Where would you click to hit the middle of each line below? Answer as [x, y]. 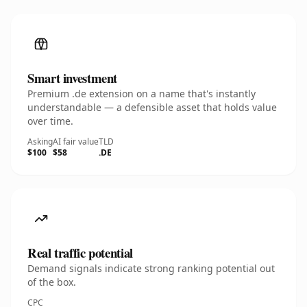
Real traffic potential [80, 253]
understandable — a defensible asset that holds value [152, 107]
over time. [50, 121]
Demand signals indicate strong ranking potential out [151, 268]
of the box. [52, 282]
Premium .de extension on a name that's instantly [142, 94]
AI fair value [76, 142]
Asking [40, 142]
